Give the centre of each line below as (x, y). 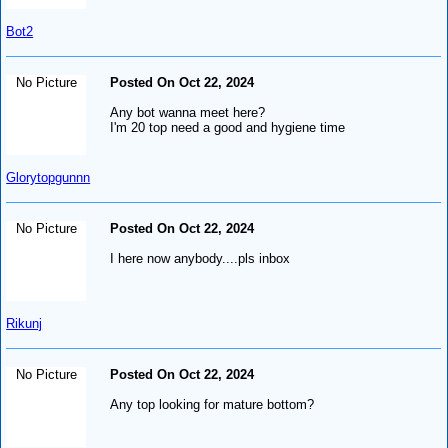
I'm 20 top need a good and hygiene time (228, 127)
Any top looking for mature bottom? (212, 404)
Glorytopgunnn (48, 177)
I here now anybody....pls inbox (200, 258)
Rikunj (24, 323)
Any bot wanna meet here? (188, 112)
